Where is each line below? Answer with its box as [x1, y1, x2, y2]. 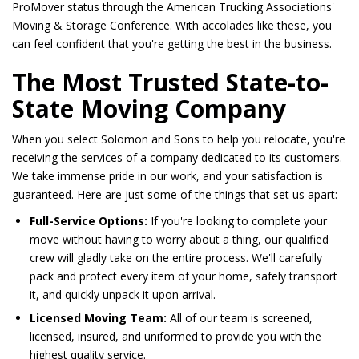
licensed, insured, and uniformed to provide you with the [30, 329, 321, 345]
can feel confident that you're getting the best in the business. [12, 36, 332, 52]
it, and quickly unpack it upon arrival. [30, 287, 216, 303]
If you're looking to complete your [147, 213, 327, 229]
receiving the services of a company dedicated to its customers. [12, 150, 342, 166]
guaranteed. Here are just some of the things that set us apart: [12, 187, 337, 203]
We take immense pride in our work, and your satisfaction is [12, 168, 323, 184]
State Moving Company [12, 92, 286, 126]
